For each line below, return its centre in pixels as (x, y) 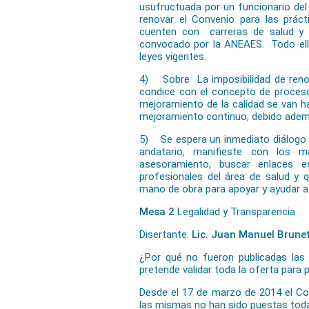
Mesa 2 (158, 212)
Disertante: (166, 235)
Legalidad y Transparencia (236, 212)
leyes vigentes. (173, 57)
